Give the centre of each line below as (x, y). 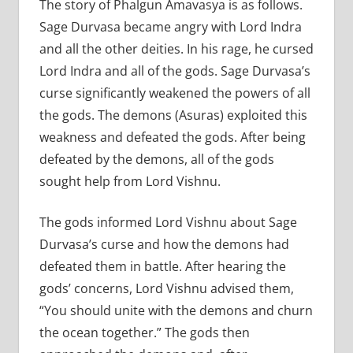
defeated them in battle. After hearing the (162, 266)
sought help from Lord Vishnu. (130, 181)
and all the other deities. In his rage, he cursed (176, 48)
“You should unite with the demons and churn (176, 310)
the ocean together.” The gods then (144, 332)
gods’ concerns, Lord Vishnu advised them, (166, 288)
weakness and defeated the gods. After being (172, 137)
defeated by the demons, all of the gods (156, 159)
